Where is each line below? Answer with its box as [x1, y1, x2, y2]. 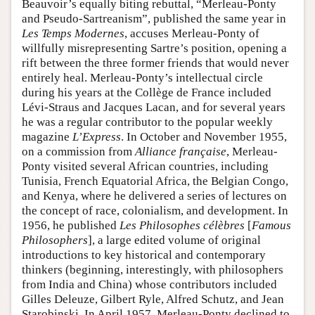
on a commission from [22, 145, 135, 159]
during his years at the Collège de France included [22, 86, 271, 100]
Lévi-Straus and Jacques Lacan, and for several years [22, 101, 285, 115]
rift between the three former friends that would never [22, 56, 289, 70]
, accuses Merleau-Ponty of [124, 27, 259, 41]
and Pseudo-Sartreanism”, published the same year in [22, 12, 286, 26]
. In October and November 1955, [121, 130, 287, 144]
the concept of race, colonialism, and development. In [22, 204, 288, 218]
